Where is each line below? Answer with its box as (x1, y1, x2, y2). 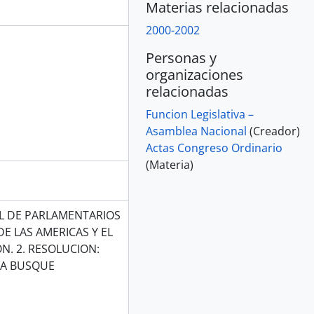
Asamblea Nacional (146, 123, 247, 139)
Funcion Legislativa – (146, 107, 254, 122)
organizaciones (146, 65, 243, 84)
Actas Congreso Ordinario (146, 140, 282, 156)
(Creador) (250, 123, 300, 139)
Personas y (146, 48, 217, 67)
